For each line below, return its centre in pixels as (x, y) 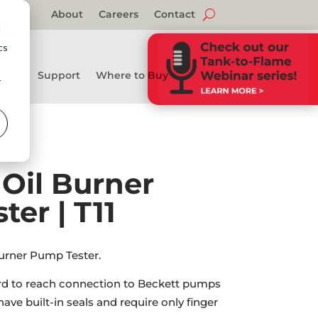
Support (59, 75)
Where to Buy (132, 75)
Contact (174, 15)
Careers (118, 15)
